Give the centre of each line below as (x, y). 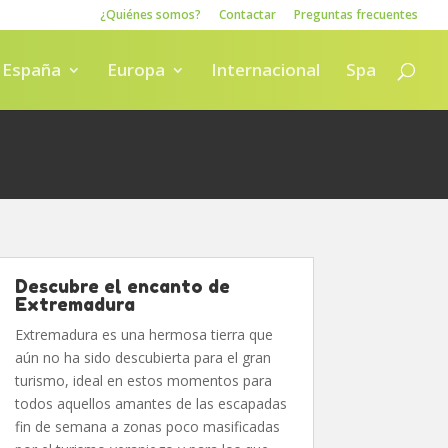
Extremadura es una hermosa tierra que (144, 334)
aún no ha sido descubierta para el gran (143, 357)
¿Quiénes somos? (150, 14)
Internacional (265, 69)
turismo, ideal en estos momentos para (144, 380)
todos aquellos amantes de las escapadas (151, 403)
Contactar (247, 14)
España (31, 69)
